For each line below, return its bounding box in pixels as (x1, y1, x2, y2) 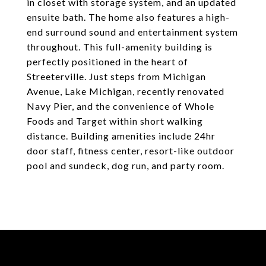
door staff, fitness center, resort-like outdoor (27, 145, 235, 156)
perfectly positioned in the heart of (27, 56, 188, 67)
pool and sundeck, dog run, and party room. (27, 160, 224, 171)
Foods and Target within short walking (27, 115, 203, 126)
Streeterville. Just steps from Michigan (27, 71, 206, 82)
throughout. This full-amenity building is (27, 41, 213, 52)
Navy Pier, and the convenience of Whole (27, 100, 214, 112)
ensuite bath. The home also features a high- (27, 11, 230, 23)
